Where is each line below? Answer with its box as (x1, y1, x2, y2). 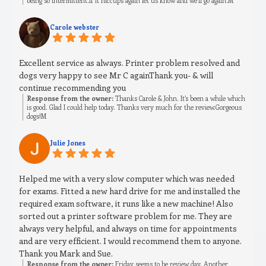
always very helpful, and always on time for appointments (19, 223, 237, 235)
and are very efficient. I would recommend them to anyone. (19, 235, 242, 247)
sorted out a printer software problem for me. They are (19, 210, 233, 222)
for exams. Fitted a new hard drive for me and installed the (19, 185, 241, 197)
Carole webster (50, 23, 100, 32)
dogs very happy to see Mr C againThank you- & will (19, 69, 214, 81)
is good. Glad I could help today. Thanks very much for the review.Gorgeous (27, 103, 242, 112)
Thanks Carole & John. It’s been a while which (113, 94, 246, 103)
